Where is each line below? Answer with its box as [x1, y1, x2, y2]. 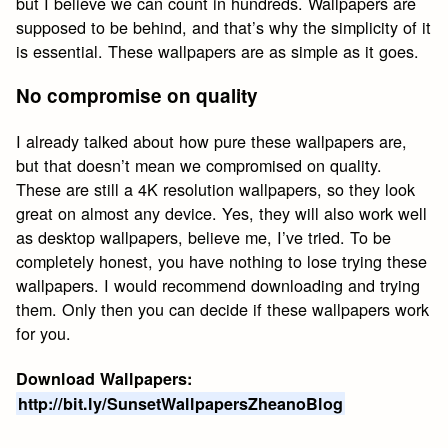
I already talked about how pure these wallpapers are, [16, 129, 408, 154]
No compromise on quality [16, 82, 259, 110]
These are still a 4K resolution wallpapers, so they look [16, 177, 416, 202]
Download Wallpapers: [16, 366, 193, 390]
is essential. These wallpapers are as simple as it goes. [16, 38, 420, 63]
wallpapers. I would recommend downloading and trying [16, 273, 421, 298]
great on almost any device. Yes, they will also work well [16, 201, 428, 226]
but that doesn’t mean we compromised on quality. [16, 153, 383, 178]
